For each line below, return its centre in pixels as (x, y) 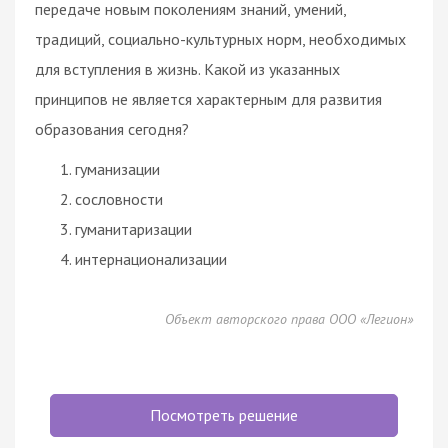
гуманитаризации (133, 228)
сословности (119, 198)
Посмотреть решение (224, 414)
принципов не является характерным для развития (208, 98)
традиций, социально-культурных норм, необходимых (220, 38)
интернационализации (151, 258)
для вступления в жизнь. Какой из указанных (187, 68)
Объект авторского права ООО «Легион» (289, 318)
